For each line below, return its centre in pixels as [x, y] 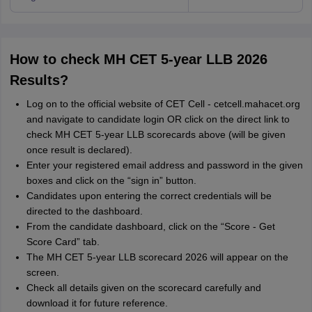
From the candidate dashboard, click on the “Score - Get [150, 226]
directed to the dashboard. [84, 211]
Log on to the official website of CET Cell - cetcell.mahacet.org [163, 104]
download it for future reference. [97, 303]
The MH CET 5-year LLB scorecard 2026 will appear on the [157, 257]
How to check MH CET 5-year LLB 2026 [138, 59]
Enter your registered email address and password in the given [164, 165]
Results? [39, 80]
